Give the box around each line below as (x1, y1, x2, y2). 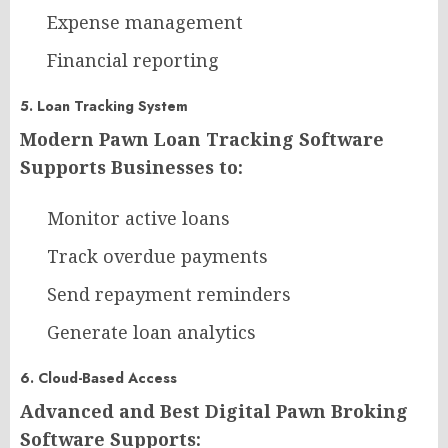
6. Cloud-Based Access (20, 368, 177, 389)
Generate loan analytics (47, 320, 256, 345)
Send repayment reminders (47, 282, 291, 307)
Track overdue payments (47, 244, 268, 269)
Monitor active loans (47, 206, 230, 231)
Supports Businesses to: (20, 155, 243, 180)
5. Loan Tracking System (20, 96, 188, 117)
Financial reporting (47, 48, 219, 73)
